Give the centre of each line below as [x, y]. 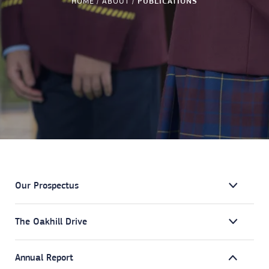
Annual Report [44, 257]
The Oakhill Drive [51, 221]
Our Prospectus [47, 185]
